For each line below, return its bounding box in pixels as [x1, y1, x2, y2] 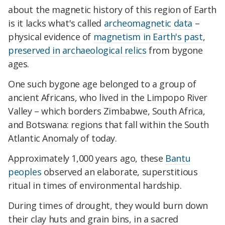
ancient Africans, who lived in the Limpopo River [8, 91, 207, 104]
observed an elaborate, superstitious [41, 165, 198, 178]
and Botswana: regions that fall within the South [8, 119, 209, 131]
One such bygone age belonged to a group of [8, 78, 196, 90]
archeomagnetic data [103, 17, 193, 30]
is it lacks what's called [8, 17, 104, 30]
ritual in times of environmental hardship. [8, 179, 182, 191]
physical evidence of [8, 31, 93, 43]
